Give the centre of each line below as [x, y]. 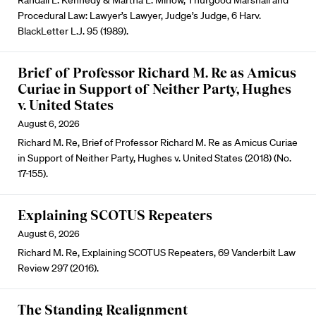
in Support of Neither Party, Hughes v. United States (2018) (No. [154, 158]
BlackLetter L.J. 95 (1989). [73, 31]
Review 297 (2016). [58, 268]
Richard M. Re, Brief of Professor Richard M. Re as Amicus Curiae [158, 142]
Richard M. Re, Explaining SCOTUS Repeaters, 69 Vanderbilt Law [157, 253]
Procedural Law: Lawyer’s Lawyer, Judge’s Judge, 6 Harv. [139, 16]
